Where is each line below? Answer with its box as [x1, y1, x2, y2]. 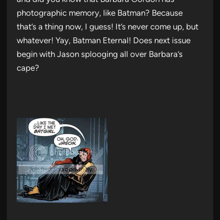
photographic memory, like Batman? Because [17, 7, 183, 18]
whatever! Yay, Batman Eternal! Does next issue [17, 35, 191, 45]
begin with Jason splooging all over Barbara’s [17, 49, 183, 59]
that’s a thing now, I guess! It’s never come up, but [17, 21, 198, 31]
